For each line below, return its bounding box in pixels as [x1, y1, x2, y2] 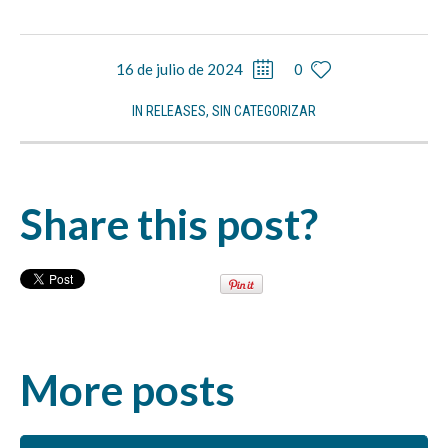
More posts [20, 365, 235, 416]
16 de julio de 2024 [116, 60, 243, 79]
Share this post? [20, 199, 318, 250]
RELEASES [146, 103, 206, 120]
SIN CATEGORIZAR [212, 103, 316, 120]
